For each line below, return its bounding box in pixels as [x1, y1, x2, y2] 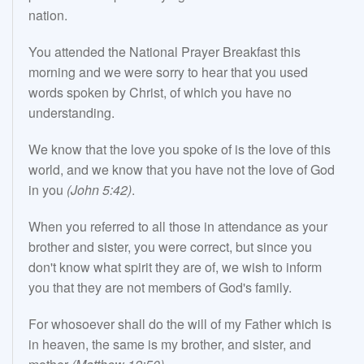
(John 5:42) [67, 180, 132, 200]
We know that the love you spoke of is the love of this [28, 140, 331, 159]
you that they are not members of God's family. [28, 278, 292, 297]
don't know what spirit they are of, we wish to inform [28, 258, 322, 277]
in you [28, 180, 67, 200]
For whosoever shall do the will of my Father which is [28, 314, 331, 334]
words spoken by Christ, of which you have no [28, 83, 292, 102]
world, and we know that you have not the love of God [28, 160, 335, 180]
